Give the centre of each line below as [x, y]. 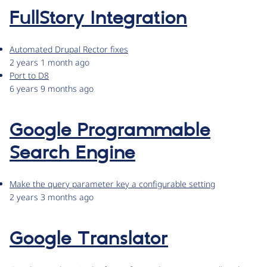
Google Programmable [110, 131]
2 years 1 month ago [49, 63]
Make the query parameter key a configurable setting [112, 184]
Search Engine [72, 153]
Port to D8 [29, 76]
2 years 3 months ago [52, 197]
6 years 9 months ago [52, 89]
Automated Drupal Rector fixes [69, 49]
